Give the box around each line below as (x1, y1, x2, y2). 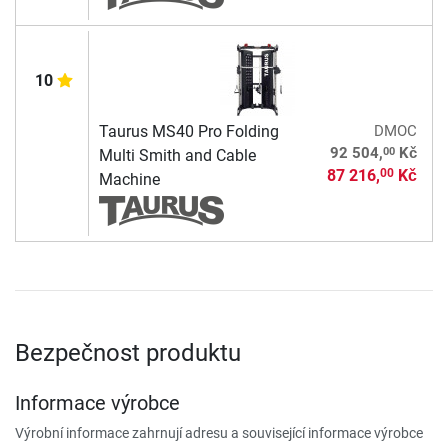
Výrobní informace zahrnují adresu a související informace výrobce (15, 424, 423, 441)
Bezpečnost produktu (15, 338, 241, 367)
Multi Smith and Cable (98, 145, 256, 165)
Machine (98, 169, 160, 189)
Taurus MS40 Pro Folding (98, 121, 279, 141)
